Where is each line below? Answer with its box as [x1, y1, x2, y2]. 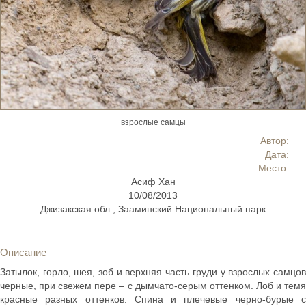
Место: [258, 162, 289, 173]
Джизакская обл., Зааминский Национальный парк [40, 203, 266, 214]
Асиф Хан [130, 176, 176, 187]
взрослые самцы [120, 117, 186, 127]
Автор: [260, 135, 289, 146]
